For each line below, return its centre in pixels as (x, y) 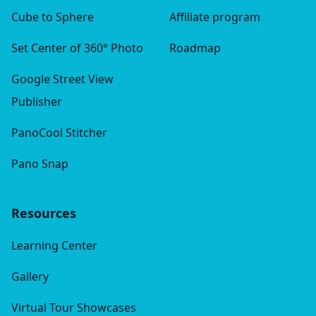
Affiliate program (215, 17)
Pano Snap (40, 164)
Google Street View (62, 79)
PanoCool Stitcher (59, 133)
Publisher (37, 102)
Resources (44, 213)
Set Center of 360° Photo (77, 48)
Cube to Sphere (53, 17)
